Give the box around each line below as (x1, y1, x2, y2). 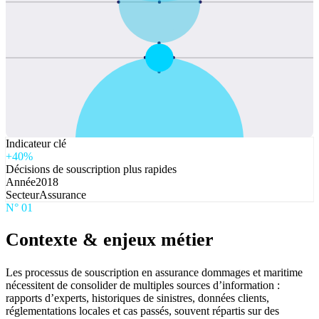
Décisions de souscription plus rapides (6, 162, 177, 175)
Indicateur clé (6, 137, 66, 150)
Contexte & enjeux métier (6, 229, 214, 251)
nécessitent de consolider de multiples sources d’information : (6, 278, 280, 291)
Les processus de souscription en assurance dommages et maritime (6, 266, 303, 278)
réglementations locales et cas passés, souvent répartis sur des (6, 304, 279, 317)
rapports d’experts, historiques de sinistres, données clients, (6, 291, 269, 304)
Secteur (6, 188, 39, 201)
